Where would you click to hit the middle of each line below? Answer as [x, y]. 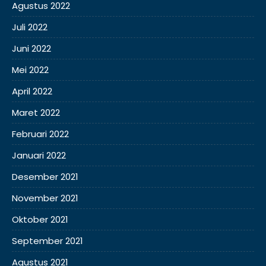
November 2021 [45, 198]
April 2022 [32, 91]
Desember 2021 [45, 177]
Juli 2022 [30, 27]
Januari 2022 [39, 155]
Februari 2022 [40, 134]
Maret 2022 [36, 113]
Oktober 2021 [40, 219]
